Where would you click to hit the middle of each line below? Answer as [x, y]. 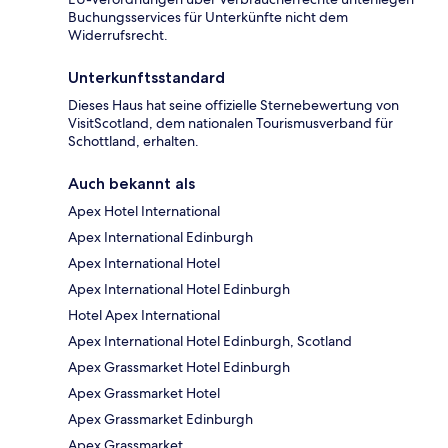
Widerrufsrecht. [118, 35]
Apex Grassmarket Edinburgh [160, 419]
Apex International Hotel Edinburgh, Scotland [210, 341]
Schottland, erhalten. [133, 141]
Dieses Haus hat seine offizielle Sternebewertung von [233, 105]
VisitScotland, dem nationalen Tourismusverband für [230, 123]
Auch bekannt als [131, 184]
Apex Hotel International [144, 211]
